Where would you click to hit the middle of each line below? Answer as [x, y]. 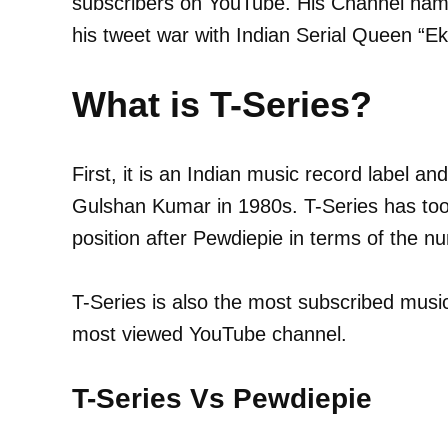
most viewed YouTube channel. [209, 333]
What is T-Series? [222, 104]
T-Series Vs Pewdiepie [222, 398]
